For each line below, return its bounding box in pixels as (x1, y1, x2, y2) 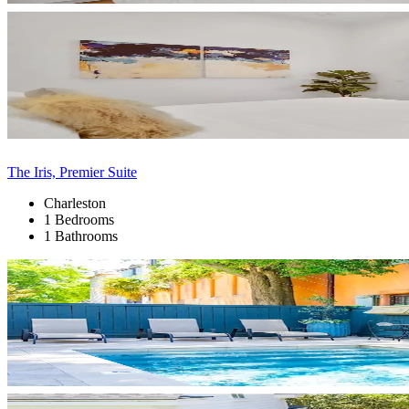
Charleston (44, 194, 106, 211)
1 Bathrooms (44, 227, 118, 244)
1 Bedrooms (44, 211, 114, 227)
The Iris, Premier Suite (7, 163, 137, 180)
